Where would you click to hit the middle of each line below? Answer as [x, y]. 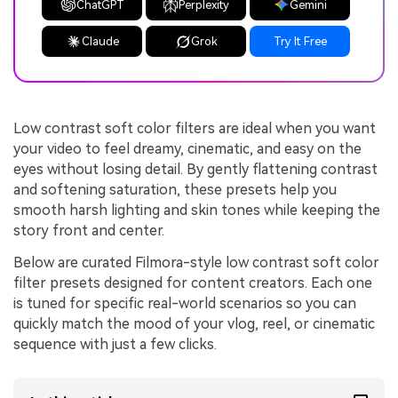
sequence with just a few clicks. [115, 344]
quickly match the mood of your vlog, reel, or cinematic [194, 324]
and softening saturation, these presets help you [175, 190]
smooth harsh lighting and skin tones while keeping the [197, 211]
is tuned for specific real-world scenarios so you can [185, 303]
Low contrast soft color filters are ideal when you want [195, 129]
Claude [100, 42]
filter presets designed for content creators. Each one [193, 283]
